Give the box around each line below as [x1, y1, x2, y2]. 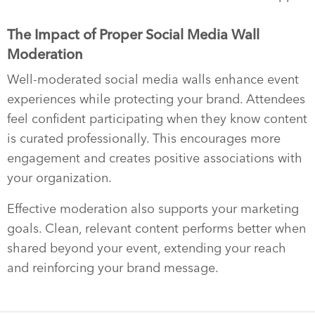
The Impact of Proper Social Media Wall [7, 25, 259, 43]
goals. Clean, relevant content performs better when [7, 220, 306, 236]
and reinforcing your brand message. [7, 259, 219, 276]
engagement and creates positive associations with [7, 150, 302, 166]
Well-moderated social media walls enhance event [7, 71, 299, 87]
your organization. [7, 169, 112, 186]
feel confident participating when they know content [7, 110, 307, 127]
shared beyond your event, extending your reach [7, 240, 286, 256]
